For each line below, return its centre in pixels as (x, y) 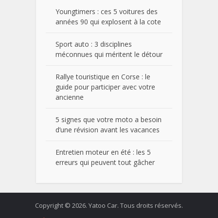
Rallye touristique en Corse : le (103, 76)
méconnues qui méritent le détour (109, 54)
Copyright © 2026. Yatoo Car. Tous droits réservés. (109, 205)
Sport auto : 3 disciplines (94, 44)
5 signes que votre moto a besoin (109, 119)
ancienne (70, 97)
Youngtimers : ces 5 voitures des (107, 11)
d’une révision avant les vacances (108, 129)
